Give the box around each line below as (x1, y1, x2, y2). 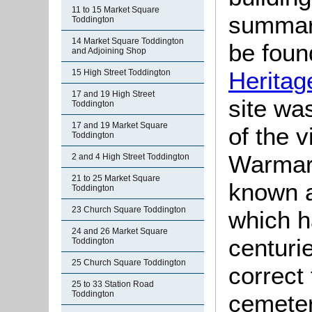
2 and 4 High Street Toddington (72, 152, 189, 162)
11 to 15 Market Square (72, 5, 159, 15)
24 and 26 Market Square (72, 226, 168, 236)
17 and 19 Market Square (72, 120, 168, 130)
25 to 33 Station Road (72, 279, 154, 289)
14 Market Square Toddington (72, 36, 184, 46)
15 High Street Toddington (72, 68, 171, 77)
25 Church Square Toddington (72, 258, 186, 267)
